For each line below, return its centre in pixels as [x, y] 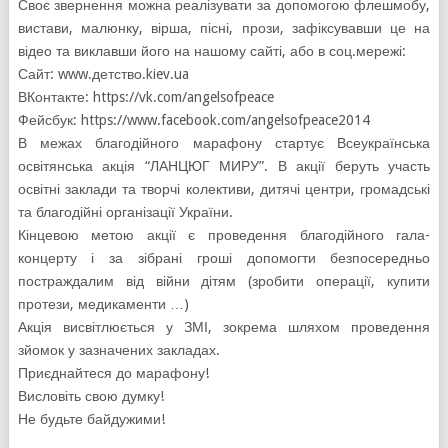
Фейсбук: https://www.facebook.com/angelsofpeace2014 [193, 120]
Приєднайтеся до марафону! [113, 373]
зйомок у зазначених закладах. [118, 350]
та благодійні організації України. [125, 212]
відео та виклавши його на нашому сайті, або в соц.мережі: [211, 51]
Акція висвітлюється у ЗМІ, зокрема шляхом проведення [224, 327]
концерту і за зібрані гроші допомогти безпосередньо [224, 258]
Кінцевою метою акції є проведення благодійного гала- [224, 235]
